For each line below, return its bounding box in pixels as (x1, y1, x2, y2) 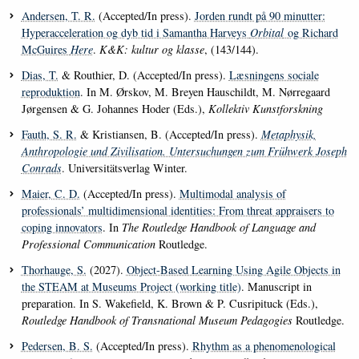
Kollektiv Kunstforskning (208, 101, 323, 117)
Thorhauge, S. (21, 262, 87, 278)
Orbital (249, 25, 284, 41)
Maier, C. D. (21, 186, 80, 202)
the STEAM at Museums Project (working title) (21, 279, 241, 295)
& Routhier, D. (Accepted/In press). (58, 67, 229, 83)
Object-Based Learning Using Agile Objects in (126, 262, 341, 278)
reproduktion (21, 84, 80, 100)
